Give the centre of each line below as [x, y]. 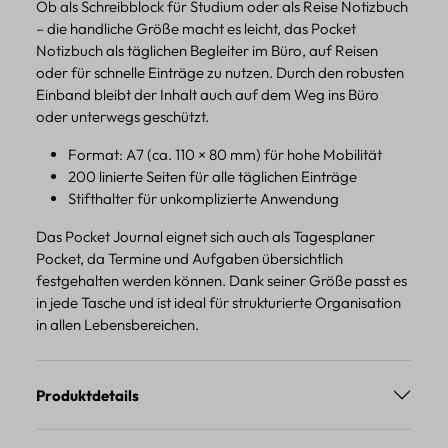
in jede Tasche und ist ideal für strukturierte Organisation [218, 303]
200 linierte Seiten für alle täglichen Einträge [212, 177]
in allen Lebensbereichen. [117, 325]
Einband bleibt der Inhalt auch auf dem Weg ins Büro [207, 95]
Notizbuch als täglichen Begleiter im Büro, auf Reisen [207, 51]
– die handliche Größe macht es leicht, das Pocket [196, 29]
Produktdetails [87, 395]
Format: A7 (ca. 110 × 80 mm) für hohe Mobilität [225, 155]
